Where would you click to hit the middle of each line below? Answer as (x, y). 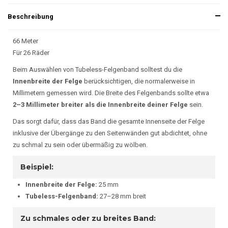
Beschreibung (31, 17)
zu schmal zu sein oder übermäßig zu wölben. (80, 145)
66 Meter (25, 41)
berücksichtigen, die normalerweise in (139, 81)
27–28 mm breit (122, 196)
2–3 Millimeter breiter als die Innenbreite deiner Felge (100, 105)
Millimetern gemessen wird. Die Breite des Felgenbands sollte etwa (111, 93)
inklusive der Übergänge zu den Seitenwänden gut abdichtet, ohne (110, 133)
